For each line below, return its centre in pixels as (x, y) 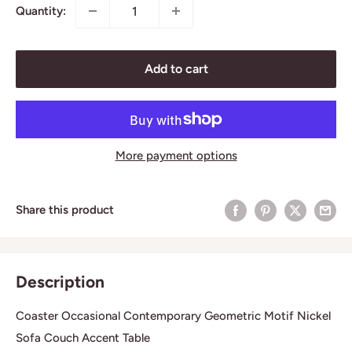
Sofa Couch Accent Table (83, 338)
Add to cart (176, 69)
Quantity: (41, 11)
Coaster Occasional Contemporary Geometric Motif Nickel (173, 316)
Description (60, 281)
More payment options (176, 156)
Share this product (65, 209)
